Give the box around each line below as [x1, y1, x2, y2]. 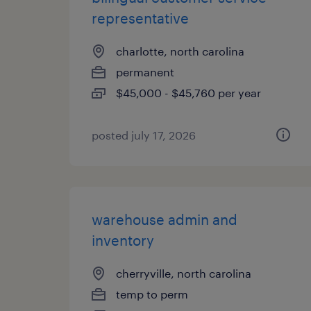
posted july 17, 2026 [92, 128, 196, 142]
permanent [116, 65, 174, 78]
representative [92, 10, 189, 26]
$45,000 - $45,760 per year [116, 86, 261, 99]
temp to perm [116, 287, 188, 301]
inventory [92, 232, 154, 249]
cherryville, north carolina [116, 267, 251, 280]
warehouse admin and [92, 211, 237, 228]
